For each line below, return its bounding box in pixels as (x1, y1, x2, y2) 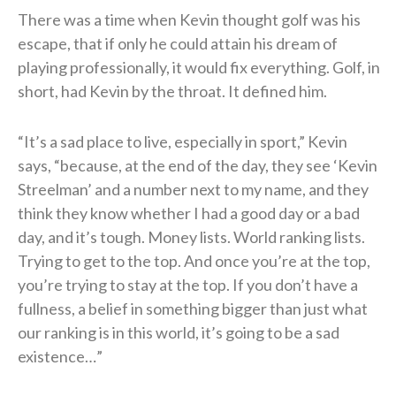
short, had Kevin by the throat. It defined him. (18, 80, 327, 101)
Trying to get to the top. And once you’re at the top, (18, 250, 370, 270)
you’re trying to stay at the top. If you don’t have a (18, 274, 358, 294)
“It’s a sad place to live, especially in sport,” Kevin (18, 131, 347, 151)
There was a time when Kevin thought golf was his (18, 9, 361, 29)
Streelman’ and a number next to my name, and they (18, 179, 369, 199)
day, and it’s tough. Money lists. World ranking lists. (18, 226, 365, 247)
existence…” (18, 346, 103, 366)
